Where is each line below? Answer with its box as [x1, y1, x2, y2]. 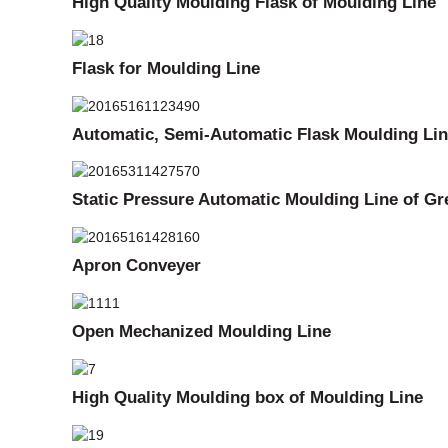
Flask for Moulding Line [72, 57, 260, 78]
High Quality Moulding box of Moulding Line [72, 386, 423, 407]
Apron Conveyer [72, 255, 201, 276]
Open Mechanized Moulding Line [72, 320, 331, 341]
